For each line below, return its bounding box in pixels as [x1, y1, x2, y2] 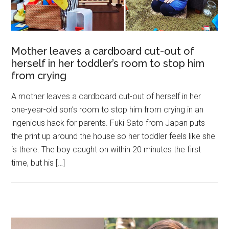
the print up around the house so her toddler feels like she [11, 131, 216, 142]
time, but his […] [11, 158, 65, 168]
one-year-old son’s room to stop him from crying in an [11, 105, 204, 115]
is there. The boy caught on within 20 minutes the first [11, 145, 201, 155]
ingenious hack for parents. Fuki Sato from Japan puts [11, 118, 205, 128]
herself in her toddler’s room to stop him [11, 57, 205, 70]
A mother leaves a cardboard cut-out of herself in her [11, 91, 201, 102]
